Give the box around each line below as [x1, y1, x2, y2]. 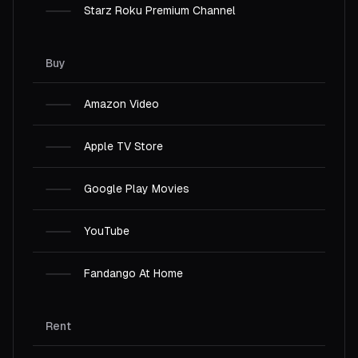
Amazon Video [84, 97, 159, 110]
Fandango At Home [84, 267, 183, 280]
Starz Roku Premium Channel [84, 4, 236, 17]
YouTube [84, 225, 129, 237]
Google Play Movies [84, 182, 189, 195]
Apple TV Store [84, 140, 163, 153]
